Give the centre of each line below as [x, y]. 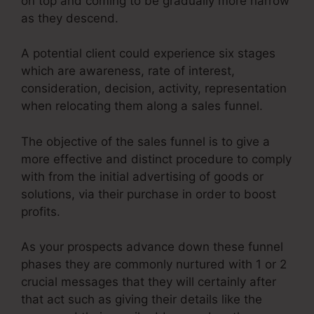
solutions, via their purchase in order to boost [149, 194]
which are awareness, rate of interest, [128, 71]
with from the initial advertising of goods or [142, 176]
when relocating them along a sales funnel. [142, 106]
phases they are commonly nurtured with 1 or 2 [154, 265]
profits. [41, 211]
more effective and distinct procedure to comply [156, 159]
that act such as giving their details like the [142, 300]
